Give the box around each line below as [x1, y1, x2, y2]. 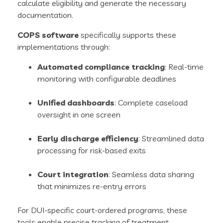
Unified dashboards [37, 98, 114, 108]
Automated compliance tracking [37, 62, 165, 72]
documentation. [17, 10, 73, 20]
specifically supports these [79, 30, 176, 40]
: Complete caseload [114, 98, 188, 108]
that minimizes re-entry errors [37, 181, 146, 192]
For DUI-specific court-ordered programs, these [17, 205, 187, 216]
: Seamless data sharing [109, 169, 194, 180]
